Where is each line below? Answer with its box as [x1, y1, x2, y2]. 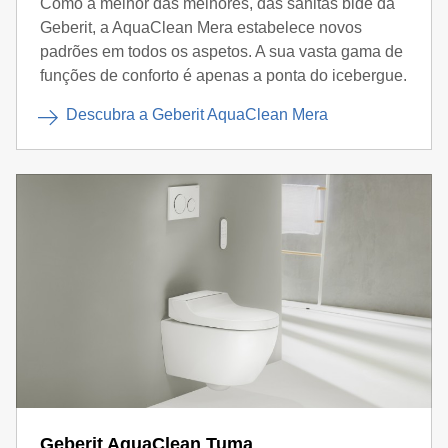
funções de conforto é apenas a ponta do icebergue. [40, 67, 407, 84]
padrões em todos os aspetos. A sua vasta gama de [40, 43, 403, 60]
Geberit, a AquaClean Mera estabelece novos [40, 19, 362, 36]
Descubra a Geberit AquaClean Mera [66, 106, 328, 123]
